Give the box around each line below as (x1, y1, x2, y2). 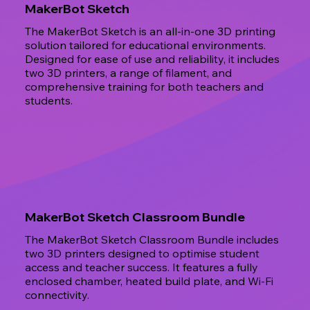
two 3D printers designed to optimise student (24, 246, 259, 260)
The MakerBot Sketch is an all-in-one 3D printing (24, 24, 275, 39)
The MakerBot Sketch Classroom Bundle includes (24, 232, 279, 246)
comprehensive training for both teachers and (24, 80, 264, 94)
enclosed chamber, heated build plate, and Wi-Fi (24, 273, 273, 288)
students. (24, 93, 73, 108)
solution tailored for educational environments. (24, 38, 266, 53)
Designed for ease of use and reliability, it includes (24, 52, 280, 66)
